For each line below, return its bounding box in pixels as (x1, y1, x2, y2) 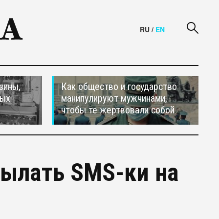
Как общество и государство (61, 81, 177, 92)
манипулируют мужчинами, (61, 92, 167, 104)
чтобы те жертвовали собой (61, 104, 175, 116)
